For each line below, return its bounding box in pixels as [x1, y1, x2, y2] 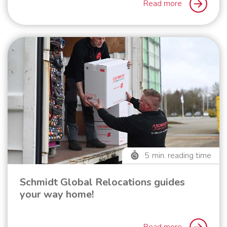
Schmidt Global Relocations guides [20, 175, 185, 189]
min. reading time [152, 149, 211, 161]
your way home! [20, 187, 94, 201]
